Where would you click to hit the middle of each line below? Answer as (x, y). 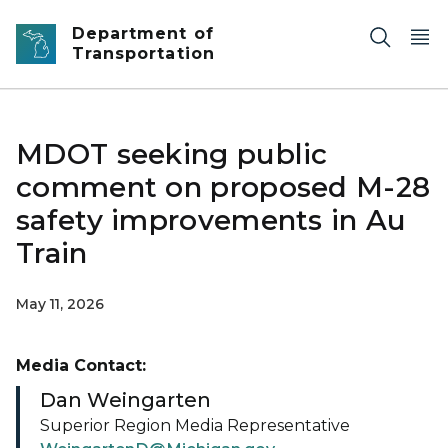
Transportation (143, 53)
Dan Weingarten (125, 400)
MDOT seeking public (172, 154)
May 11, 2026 (60, 304)
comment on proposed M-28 (223, 187)
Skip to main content (90, 21)
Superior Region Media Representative (195, 425)
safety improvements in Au (211, 220)
